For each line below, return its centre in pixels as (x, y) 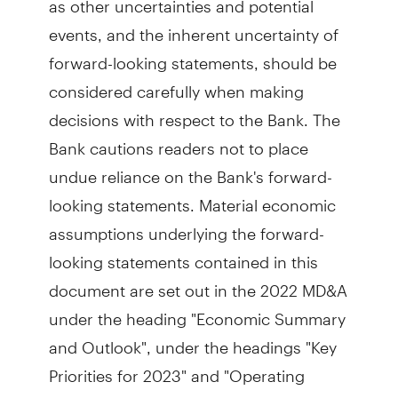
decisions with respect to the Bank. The (194, 112)
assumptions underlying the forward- (186, 226)
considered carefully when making (176, 84)
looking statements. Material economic (192, 198)
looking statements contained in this (183, 255)
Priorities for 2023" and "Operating (176, 368)
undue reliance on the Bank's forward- (190, 169)
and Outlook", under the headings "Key (192, 340)
